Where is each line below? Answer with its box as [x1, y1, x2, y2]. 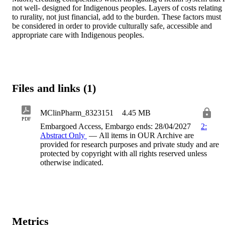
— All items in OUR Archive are [87, 131, 194, 140]
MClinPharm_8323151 [40, 108, 114, 118]
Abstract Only [40, 131, 87, 140]
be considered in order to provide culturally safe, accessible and [12, 22, 212, 31]
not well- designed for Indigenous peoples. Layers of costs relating [12, 4, 222, 13]
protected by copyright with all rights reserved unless [40, 149, 207, 158]
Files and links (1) [12, 81, 96, 94]
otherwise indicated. [40, 158, 103, 167]
